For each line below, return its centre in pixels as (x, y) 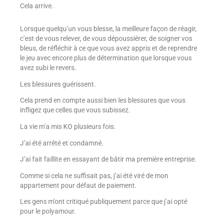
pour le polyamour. (48, 211)
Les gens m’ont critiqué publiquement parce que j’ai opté (103, 202)
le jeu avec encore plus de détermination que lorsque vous (106, 58)
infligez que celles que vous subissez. (75, 110)
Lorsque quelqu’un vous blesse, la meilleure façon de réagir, (108, 29)
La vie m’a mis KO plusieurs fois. (68, 127)
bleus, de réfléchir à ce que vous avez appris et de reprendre (108, 48)
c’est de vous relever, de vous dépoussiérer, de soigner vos (106, 39)
